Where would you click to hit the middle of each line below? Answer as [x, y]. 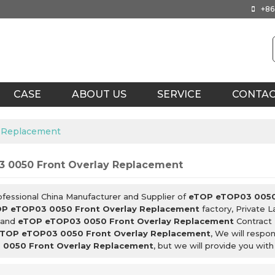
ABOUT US [99, 94]
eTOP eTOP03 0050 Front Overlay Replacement [126, 221]
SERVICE [179, 94]
